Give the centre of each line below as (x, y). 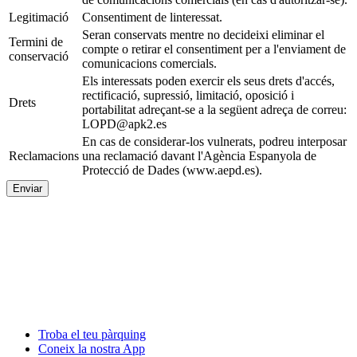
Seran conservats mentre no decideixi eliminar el (203, 34)
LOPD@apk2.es (124, 124)
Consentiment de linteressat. (152, 17)
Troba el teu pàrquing (92, 334)
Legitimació (39, 17)
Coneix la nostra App (92, 348)
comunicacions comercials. (149, 63)
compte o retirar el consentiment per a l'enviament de (214, 49)
